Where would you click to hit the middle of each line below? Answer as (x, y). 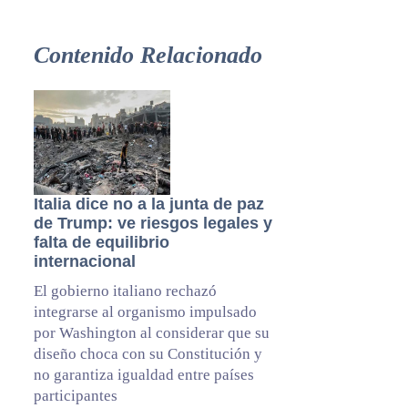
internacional (84, 261)
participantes (75, 395)
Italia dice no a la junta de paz (148, 204)
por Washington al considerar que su (151, 332)
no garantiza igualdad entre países (143, 374)
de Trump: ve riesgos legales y (153, 223)
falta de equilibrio (101, 242)
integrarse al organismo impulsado (145, 311)
